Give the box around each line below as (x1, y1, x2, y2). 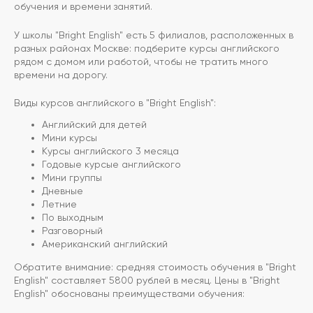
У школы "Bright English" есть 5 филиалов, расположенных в (14, 29, 293, 41)
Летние (42, 198, 77, 210)
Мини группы (42, 172, 102, 184)
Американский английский (42, 238, 168, 250)
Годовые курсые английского (42, 159, 181, 170)
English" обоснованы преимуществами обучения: (14, 288, 245, 300)
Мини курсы (42, 132, 97, 144)
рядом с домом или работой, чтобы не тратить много (14, 56, 268, 68)
